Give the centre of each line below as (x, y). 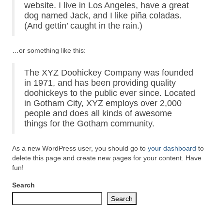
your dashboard (172, 148)
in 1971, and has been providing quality (100, 83)
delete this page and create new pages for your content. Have (107, 158)
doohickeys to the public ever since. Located (110, 93)
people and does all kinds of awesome (98, 114)
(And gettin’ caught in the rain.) (83, 26)
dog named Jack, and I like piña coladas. (103, 16)
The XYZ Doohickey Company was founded (109, 73)
